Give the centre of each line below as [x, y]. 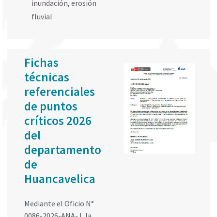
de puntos [51, 106]
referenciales [60, 92]
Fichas [41, 63]
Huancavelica [60, 179]
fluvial [42, 17]
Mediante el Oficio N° [59, 204]
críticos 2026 [58, 121]
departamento [63, 150]
